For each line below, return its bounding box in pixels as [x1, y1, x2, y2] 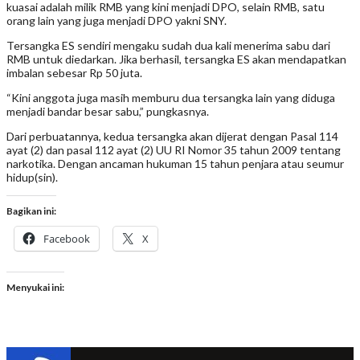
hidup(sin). [6, 170, 58, 184]
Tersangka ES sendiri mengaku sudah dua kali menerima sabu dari [6, 38, 330, 52]
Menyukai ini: [6, 280, 64, 293]
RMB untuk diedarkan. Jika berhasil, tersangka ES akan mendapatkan [6, 51, 346, 66]
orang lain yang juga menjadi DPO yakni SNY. [6, 13, 227, 27]
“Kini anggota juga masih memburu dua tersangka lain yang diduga [6, 90, 335, 104]
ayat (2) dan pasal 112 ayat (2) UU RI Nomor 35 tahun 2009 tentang [6, 142, 341, 157]
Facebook [43, 231, 90, 246]
